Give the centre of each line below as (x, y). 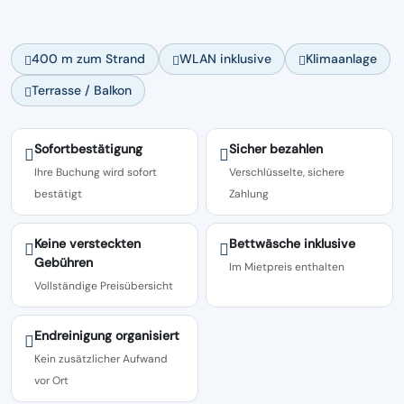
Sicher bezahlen (276, 149)
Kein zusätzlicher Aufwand (101, 359)
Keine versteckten (87, 243)
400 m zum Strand (88, 59)
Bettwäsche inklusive (292, 243)
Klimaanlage (341, 59)
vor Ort (51, 381)
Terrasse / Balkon (82, 90)
